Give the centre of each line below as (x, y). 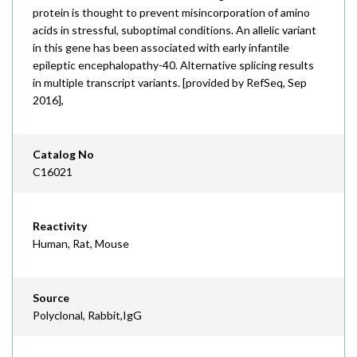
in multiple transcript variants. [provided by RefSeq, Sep (170, 82)
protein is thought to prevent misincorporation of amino (171, 12)
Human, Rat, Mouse (81, 243)
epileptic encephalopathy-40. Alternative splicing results (173, 65)
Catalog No (63, 154)
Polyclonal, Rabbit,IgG (87, 315)
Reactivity (60, 226)
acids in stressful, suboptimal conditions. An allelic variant (175, 30)
